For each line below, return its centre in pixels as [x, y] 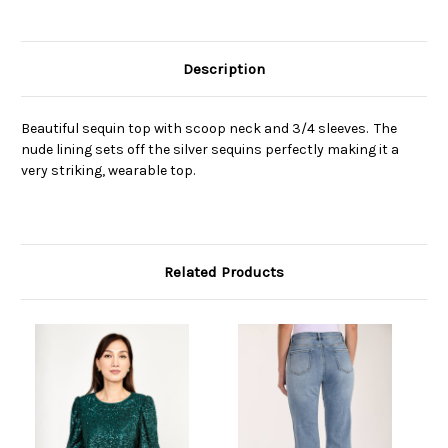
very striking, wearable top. [108, 171]
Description [224, 69]
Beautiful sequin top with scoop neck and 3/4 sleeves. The [209, 129]
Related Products [224, 272]
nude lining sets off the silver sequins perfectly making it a [210, 150]
